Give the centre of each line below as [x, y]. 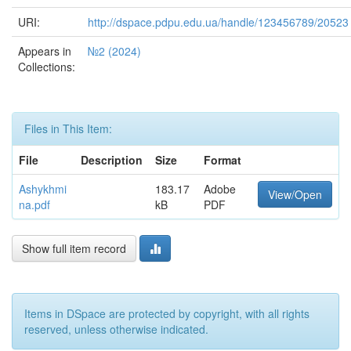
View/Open [295, 194]
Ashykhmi [43, 189]
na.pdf [34, 204]
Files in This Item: [68, 128]
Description [112, 160]
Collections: [47, 67]
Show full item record [74, 248]
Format [223, 160]
